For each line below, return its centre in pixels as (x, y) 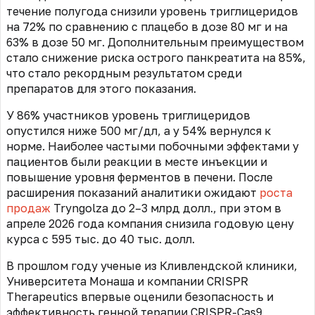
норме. (27, 146)
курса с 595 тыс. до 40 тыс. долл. (101, 239)
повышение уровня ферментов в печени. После (140, 177)
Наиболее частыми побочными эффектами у (173, 146)
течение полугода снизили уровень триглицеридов (152, 11)
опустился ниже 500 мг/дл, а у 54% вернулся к (139, 130)
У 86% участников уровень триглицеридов (128, 115)
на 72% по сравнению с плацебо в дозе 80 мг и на (147, 26)
